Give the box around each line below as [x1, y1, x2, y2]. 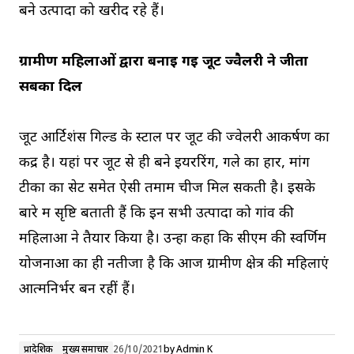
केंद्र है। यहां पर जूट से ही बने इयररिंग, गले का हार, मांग [19, 153, 310, 172]
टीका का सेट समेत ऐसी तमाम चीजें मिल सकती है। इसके [19, 179, 315, 198]
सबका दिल [19, 77, 82, 96]
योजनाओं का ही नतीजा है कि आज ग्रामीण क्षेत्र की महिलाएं [19, 254, 329, 273]
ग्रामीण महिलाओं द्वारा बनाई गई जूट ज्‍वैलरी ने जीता [19, 52, 308, 71]
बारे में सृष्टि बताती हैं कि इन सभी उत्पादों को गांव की [19, 204, 294, 223]
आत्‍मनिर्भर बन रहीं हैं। [19, 280, 135, 299]
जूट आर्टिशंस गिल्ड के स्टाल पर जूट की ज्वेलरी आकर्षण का [19, 128, 330, 147]
